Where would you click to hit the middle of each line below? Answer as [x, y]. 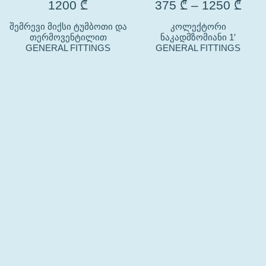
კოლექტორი [198, 26]
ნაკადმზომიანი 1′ [198, 37]
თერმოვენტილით [68, 37]
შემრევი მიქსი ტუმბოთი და [68, 26]
